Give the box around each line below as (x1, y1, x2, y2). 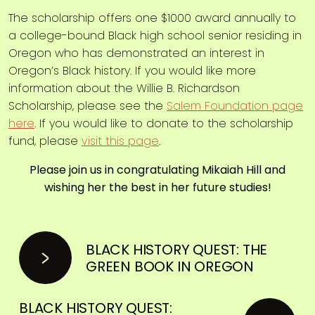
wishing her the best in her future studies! (44, 179, 271, 195)
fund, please (8, 133, 82, 149)
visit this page (82, 133, 159, 149)
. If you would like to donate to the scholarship (34, 115, 293, 131)
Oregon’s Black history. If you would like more (8, 63, 256, 79)
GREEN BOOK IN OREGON (86, 256, 255, 276)
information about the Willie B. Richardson (8, 80, 240, 96)
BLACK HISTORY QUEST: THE (86, 239, 268, 259)
